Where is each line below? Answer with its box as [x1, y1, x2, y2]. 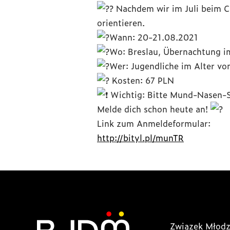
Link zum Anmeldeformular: [97, 117, 210, 129]
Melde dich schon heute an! [97, 102, 210, 115]
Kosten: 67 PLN [109, 73, 174, 86]
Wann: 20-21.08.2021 [109, 30, 198, 43]
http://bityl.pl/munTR [97, 131, 184, 144]
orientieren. [97, 16, 145, 29]
